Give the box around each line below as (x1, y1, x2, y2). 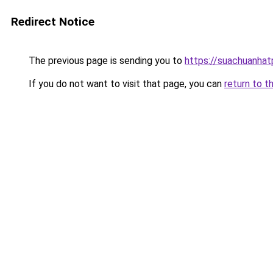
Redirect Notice (11, 15, 94, 29)
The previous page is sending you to (26, 55, 185, 66)
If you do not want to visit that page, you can (26, 78, 224, 90)
